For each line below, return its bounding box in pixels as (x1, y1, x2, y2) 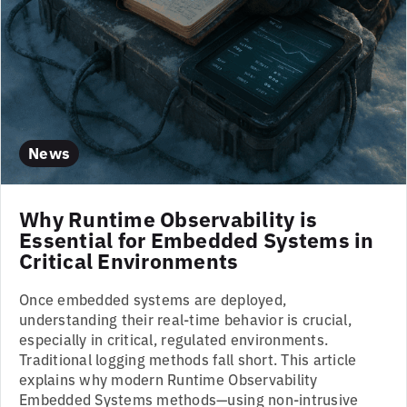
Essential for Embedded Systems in (19, 224, 374, 254)
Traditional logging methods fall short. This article (19, 349, 357, 370)
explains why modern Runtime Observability (19, 369, 318, 390)
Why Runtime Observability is (19, 203, 318, 233)
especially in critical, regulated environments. (19, 329, 329, 350)
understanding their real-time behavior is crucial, (19, 309, 352, 330)
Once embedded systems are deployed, (19, 289, 287, 310)
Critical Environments (19, 245, 239, 275)
